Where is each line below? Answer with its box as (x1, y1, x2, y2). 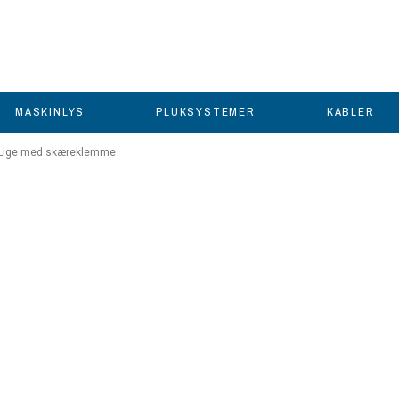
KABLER (326, 104, 375, 120)
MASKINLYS (15, 104, 85, 120)
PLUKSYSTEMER (156, 104, 256, 120)
